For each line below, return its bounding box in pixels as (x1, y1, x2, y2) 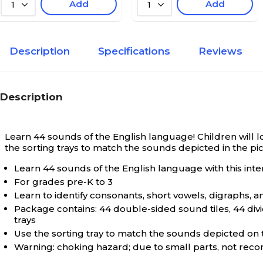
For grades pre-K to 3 (14, 176, 113, 187)
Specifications (98, 45, 170, 57)
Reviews (198, 45, 242, 57)
